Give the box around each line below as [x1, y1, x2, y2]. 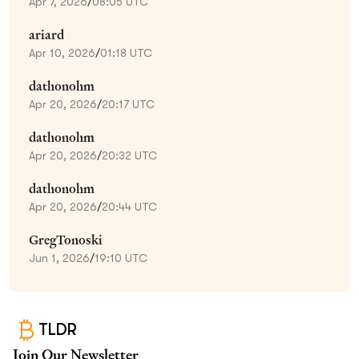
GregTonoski [29, 231, 103, 248]
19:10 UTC [95, 251, 147, 264]
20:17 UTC [102, 97, 155, 111]
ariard [29, 26, 64, 43]
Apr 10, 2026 [29, 46, 95, 59]
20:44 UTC [102, 200, 157, 213]
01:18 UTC [100, 46, 152, 59]
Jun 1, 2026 [29, 251, 90, 264]
